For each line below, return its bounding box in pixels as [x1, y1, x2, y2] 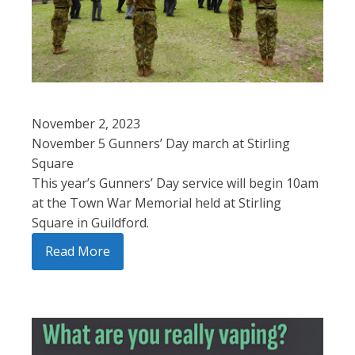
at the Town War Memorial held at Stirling [32, 194, 281, 212]
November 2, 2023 [32, 115, 140, 133]
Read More [45, 242, 110, 261]
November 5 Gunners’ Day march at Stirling [32, 135, 290, 153]
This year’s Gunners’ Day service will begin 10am [32, 174, 319, 193]
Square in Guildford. [32, 214, 149, 232]
